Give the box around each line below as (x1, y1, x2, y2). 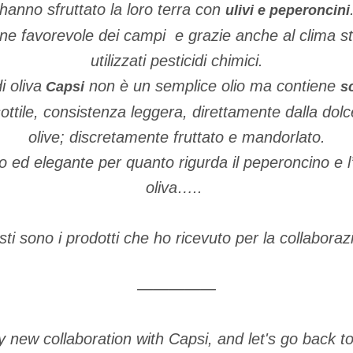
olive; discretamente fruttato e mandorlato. (28, 128, 325, 146)
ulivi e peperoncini (225, 2, 350, 18)
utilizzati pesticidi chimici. (90, 52, 263, 69)
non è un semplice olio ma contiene (84, 77, 340, 95)
